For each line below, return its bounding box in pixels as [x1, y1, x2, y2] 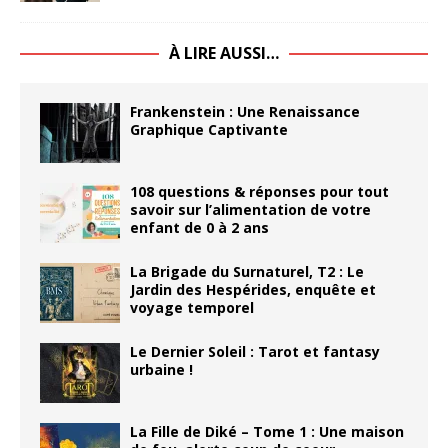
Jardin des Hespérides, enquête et [130, 279, 376, 299]
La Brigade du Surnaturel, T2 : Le [130, 261, 364, 281]
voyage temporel [130, 297, 254, 317]
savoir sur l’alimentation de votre [130, 199, 371, 219]
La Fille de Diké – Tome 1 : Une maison [130, 421, 404, 441]
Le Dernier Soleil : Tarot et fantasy [130, 341, 380, 361]
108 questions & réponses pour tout [130, 181, 389, 201]
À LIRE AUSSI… [169, 41, 279, 64]
